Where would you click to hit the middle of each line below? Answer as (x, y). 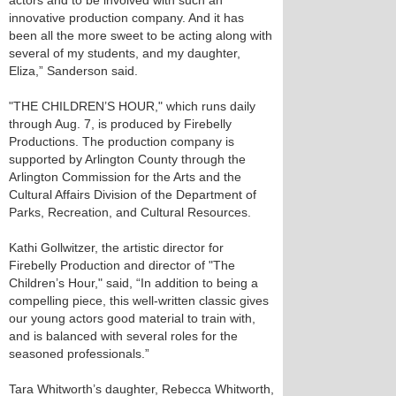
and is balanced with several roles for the (123, 336)
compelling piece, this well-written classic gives (139, 301)
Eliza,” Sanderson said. (73, 71)
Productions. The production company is (122, 141)
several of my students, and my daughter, (125, 53)
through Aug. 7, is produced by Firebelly (120, 124)
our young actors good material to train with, (132, 318)
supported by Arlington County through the (127, 159)
